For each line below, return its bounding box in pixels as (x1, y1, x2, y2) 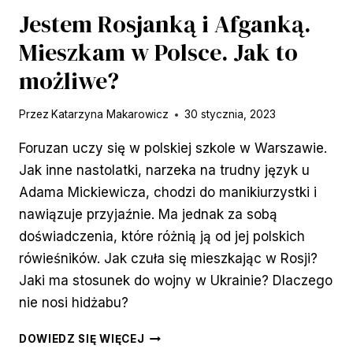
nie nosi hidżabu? (19, 295, 128, 311)
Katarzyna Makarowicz (51, 108, 169, 121)
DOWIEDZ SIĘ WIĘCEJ (19, 333, 145, 346)
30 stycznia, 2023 (184, 108, 277, 121)
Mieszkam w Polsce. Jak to (19, 35, 298, 69)
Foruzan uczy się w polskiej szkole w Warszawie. (19, 140, 327, 157)
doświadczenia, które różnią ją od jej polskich (19, 229, 305, 245)
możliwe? (19, 64, 119, 97)
